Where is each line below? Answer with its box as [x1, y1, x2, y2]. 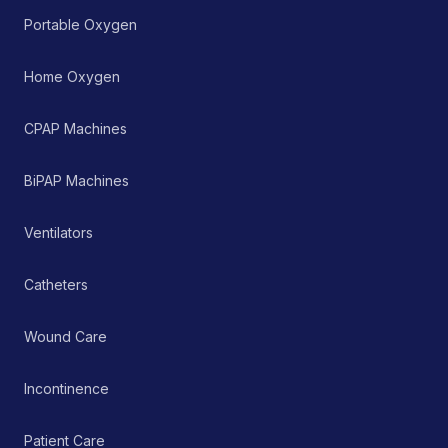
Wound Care [24, 328, 107, 345]
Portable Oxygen [24, 16, 137, 33]
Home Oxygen [24, 68, 120, 85]
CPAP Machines [24, 120, 127, 137]
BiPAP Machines [24, 172, 129, 189]
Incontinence [24, 380, 109, 397]
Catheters [24, 276, 88, 293]
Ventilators [24, 224, 93, 241]
